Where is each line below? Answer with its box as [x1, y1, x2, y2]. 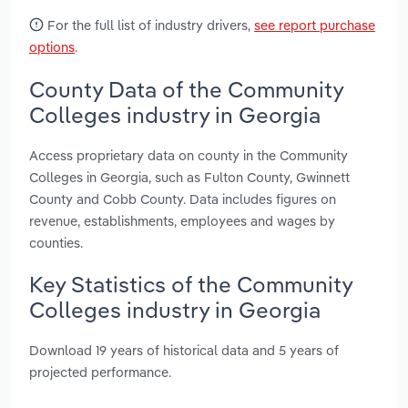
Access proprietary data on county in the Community [29, 146, 348, 164]
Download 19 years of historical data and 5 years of [29, 342, 339, 360]
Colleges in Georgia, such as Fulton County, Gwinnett [29, 168, 350, 186]
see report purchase [254, 16, 375, 35]
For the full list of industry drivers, [44, 16, 254, 35]
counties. [29, 233, 83, 251]
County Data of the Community [29, 75, 343, 103]
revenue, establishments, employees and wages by [29, 211, 335, 229]
